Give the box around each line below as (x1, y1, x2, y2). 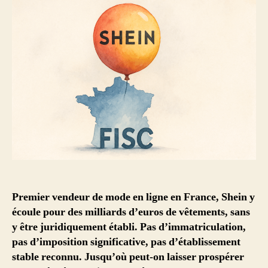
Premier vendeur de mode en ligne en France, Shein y (12, 190, 255, 205)
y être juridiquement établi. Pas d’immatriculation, (12, 220, 246, 234)
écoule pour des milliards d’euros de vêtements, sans (12, 205, 250, 220)
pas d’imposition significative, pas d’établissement (12, 235, 240, 249)
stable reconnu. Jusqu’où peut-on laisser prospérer (12, 250, 244, 264)
